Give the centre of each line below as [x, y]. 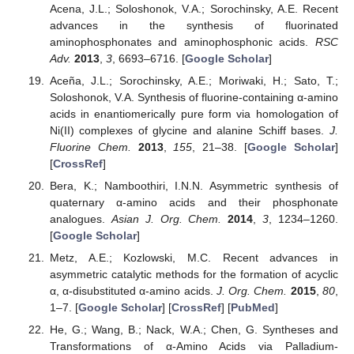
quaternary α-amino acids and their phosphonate [194, 202]
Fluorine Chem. [90, 147]
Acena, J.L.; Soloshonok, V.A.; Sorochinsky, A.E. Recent [194, 8]
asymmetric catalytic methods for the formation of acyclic [194, 274]
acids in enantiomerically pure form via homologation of [194, 113]
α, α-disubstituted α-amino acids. [133, 290]
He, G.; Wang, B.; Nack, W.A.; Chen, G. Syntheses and [194, 330]
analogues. [80, 218]
